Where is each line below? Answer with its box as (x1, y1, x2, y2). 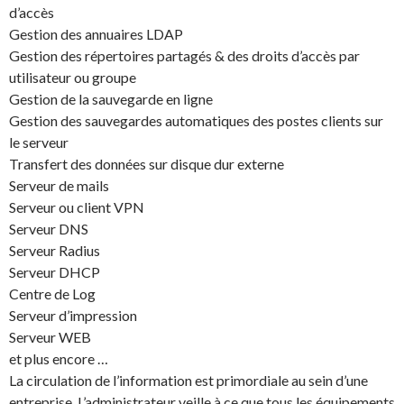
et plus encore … (9, 349, 108, 367)
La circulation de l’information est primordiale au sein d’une (9, 371, 368, 389)
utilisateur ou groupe (9, 68, 136, 86)
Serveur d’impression (9, 306, 137, 324)
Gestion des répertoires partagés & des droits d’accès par (9, 46, 360, 64)
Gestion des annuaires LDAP (9, 24, 183, 42)
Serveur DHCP (9, 262, 100, 280)
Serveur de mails (9, 176, 109, 194)
